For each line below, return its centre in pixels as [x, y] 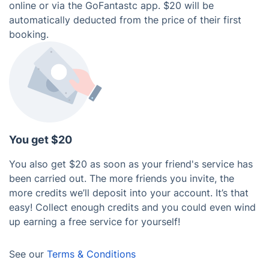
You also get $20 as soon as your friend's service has [131, 164]
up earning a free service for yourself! [95, 222]
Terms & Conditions [91, 254]
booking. [29, 34]
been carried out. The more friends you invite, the [122, 178]
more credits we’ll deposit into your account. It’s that [129, 193]
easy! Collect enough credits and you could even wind [132, 207]
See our [28, 254]
